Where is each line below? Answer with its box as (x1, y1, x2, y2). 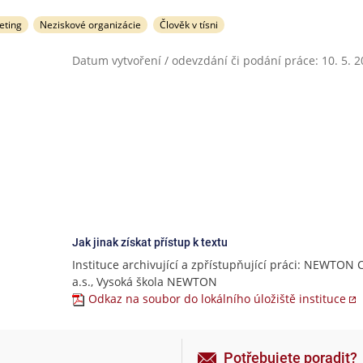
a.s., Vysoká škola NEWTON (72, 274, 217, 289)
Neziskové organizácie (40, 18, 142, 32)
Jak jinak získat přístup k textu (72, 236, 228, 249)
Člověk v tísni (160, 18, 219, 32)
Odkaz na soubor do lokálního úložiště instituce (88, 291, 346, 306)
